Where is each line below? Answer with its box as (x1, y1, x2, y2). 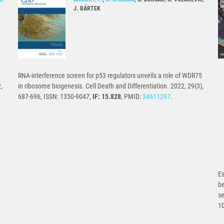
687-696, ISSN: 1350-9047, (18, 92, 92, 101)
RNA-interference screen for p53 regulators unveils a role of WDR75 (18, 71, 202, 80)
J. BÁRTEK (73, 5, 100, 12)
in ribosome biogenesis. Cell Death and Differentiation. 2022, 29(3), (18, 82, 203, 90)
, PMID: (121, 92, 142, 101)
